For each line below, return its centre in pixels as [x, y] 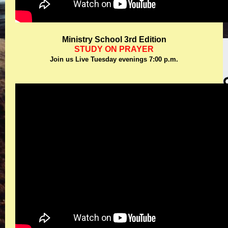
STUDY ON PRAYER [114, 49]
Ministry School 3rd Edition [114, 39]
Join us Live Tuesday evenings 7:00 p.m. [114, 59]
